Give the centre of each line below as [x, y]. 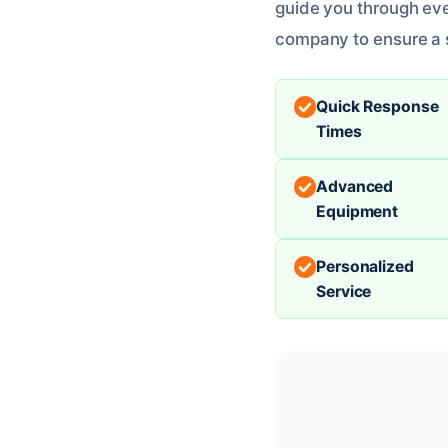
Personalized [365, 266]
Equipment [357, 211]
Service [344, 291]
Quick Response [377, 106]
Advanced [355, 186]
